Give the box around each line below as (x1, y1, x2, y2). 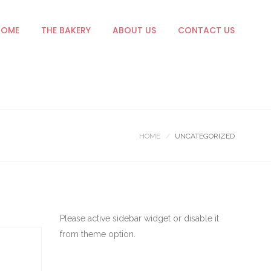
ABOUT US (113, 24, 156, 36)
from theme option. (59, 229, 135, 239)
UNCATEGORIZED (175, 132, 235, 140)
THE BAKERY (41, 24, 91, 36)
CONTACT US (178, 24, 235, 36)
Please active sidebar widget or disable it (59, 214, 219, 223)
